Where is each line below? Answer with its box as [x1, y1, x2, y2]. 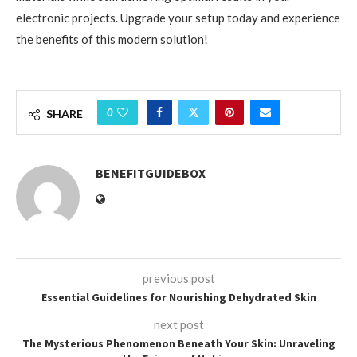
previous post [142, 270, 215, 285]
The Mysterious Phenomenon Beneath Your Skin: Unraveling [22, 335, 335, 351]
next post [153, 316, 204, 331]
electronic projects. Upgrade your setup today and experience [16, 10, 340, 25]
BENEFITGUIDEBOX [96, 164, 206, 181]
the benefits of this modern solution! [16, 31, 208, 46]
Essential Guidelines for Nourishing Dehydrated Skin [41, 289, 316, 304]
